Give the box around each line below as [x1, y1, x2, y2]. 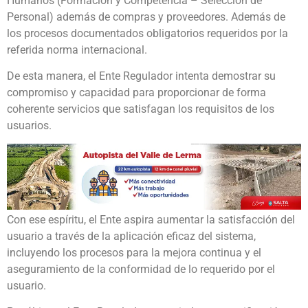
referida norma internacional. [7, 43, 147, 56]
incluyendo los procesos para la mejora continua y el [7, 245, 261, 259]
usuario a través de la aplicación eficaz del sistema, [7, 229, 256, 243]
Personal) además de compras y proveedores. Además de [7, 10, 285, 23]
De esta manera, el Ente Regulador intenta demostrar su [7, 69, 276, 82]
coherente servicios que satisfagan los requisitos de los [7, 102, 274, 115]
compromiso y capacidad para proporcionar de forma [7, 85, 266, 99]
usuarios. [7, 118, 52, 132]
